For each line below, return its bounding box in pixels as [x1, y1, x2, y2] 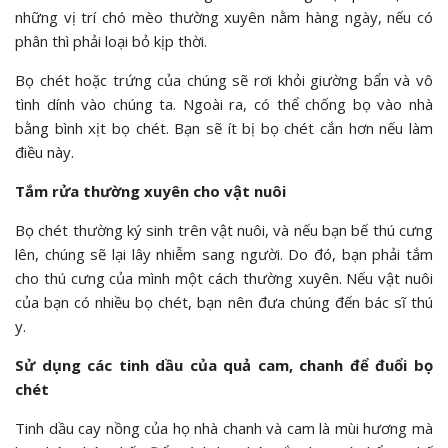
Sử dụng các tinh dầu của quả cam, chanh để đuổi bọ [15, 354, 433, 375]
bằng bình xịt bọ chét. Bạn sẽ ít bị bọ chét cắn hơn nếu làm [15, 117, 433, 138]
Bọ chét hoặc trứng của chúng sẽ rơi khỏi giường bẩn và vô [15, 69, 433, 90]
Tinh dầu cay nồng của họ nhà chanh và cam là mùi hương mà [15, 417, 433, 438]
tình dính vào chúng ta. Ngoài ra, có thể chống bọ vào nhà [15, 93, 433, 114]
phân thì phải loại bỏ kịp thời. [15, 30, 207, 51]
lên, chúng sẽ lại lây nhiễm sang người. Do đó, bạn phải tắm [15, 243, 433, 264]
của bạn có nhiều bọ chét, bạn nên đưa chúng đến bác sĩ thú [15, 291, 433, 312]
